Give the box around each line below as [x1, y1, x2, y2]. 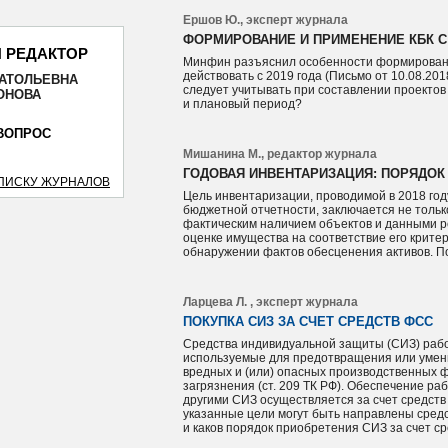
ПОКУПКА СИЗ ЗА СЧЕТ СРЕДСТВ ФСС [183, 314, 434, 329]
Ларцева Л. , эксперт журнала [183, 295, 359, 309]
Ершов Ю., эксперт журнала [183, 13, 349, 27]
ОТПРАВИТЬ [166, 85, 254, 102]
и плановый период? [183, 97, 303, 111]
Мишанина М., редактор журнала [183, 147, 378, 161]
